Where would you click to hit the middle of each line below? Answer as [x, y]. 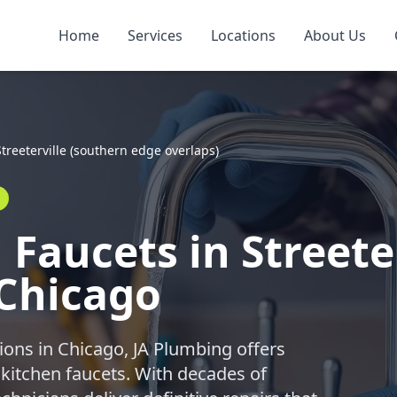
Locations [243, 35]
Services [155, 35]
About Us [335, 35]
